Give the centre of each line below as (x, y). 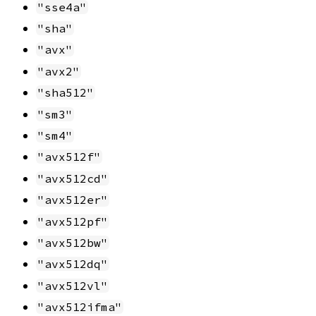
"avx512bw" (73, 242)
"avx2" (59, 71)
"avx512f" (69, 157)
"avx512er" (73, 200)
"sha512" (66, 93)
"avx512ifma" (80, 307)
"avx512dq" (73, 264)
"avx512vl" (73, 285)
